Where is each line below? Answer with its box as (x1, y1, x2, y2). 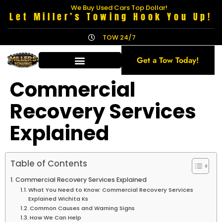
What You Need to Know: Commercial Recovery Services (28, 186, 194, 194)
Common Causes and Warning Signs (30, 204, 135, 212)
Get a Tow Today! (137, 55, 199, 66)
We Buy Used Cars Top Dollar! (70, 3, 167, 12)
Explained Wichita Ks (28, 195, 89, 203)
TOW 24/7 (102, 33, 136, 42)
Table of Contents (10, 158, 87, 170)
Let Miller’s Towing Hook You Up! (9, 10, 213, 23)
